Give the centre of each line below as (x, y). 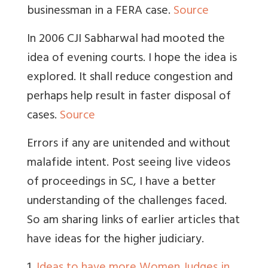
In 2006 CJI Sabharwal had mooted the (126, 39)
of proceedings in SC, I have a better (121, 182)
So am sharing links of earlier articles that (133, 221)
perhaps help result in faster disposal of (129, 97)
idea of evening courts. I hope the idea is (132, 59)
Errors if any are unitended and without (129, 144)
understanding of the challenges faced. (127, 202)
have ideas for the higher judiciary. (115, 240)
